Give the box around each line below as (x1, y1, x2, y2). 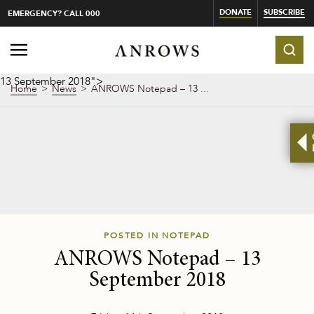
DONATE (219, 7, 252, 18)
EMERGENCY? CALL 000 (4, 8, 100, 19)
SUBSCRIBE (264, 7, 305, 18)
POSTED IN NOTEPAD (104, 230, 210, 242)
